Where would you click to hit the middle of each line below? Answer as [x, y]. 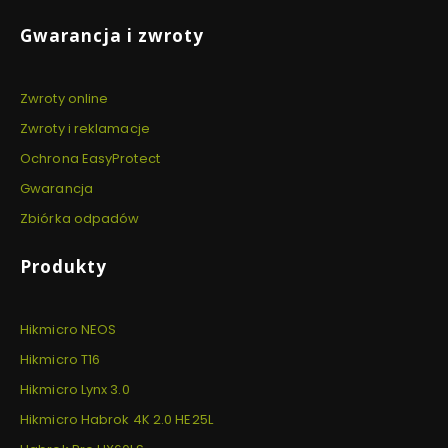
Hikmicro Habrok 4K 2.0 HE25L [116, 419]
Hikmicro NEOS [68, 329]
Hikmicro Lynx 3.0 [75, 389]
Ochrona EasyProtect [90, 158]
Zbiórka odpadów [80, 218]
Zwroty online [64, 98]
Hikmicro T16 [60, 359]
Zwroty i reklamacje [85, 128]
